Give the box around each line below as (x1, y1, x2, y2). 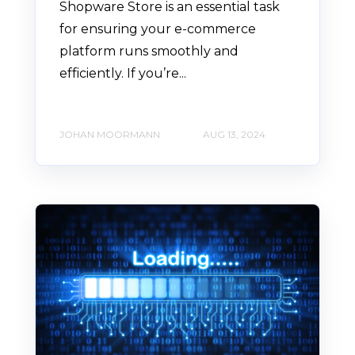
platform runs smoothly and (59, 44, 239, 59)
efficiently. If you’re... (59, 66, 186, 82)
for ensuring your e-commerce (59, 21, 256, 37)
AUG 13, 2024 (203, 128, 265, 140)
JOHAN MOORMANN (59, 128, 160, 140)
